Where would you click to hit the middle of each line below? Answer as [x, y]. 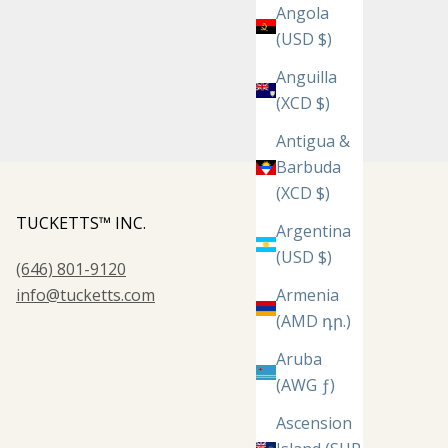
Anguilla [306, 77]
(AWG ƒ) [305, 385]
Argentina [313, 231]
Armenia [307, 295]
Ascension [314, 423]
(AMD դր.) [313, 321]
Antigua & [313, 141]
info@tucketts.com [85, 295]
